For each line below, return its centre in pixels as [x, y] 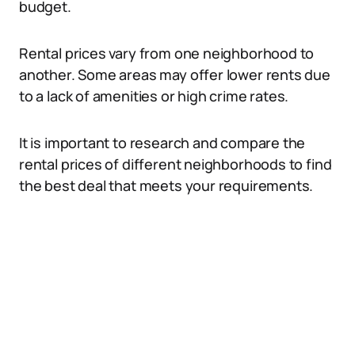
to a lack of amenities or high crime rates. [154, 96]
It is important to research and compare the [162, 143]
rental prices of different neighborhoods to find [176, 164]
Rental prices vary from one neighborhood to [167, 53]
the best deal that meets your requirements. [166, 185]
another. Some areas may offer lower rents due [175, 74]
